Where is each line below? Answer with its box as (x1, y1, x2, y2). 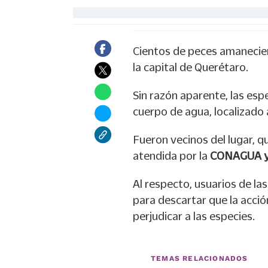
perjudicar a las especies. (133, 210, 255, 222)
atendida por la (133, 150, 210, 162)
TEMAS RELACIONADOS (151, 254, 248, 263)
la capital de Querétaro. (133, 61, 248, 73)
